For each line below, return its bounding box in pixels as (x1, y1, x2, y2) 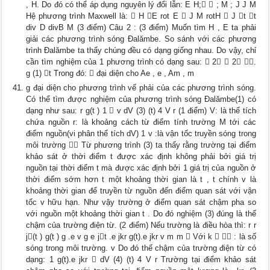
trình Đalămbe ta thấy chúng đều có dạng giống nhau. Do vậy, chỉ (26, 46, 256, 55)
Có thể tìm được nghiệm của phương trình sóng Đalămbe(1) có (26, 95, 256, 104)
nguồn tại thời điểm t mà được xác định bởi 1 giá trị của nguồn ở (26, 163, 256, 172)
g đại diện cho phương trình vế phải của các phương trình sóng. (26, 83, 256, 92)
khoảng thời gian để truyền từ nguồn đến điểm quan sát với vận (26, 186, 256, 195)
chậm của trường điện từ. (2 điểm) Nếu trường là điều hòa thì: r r (26, 221, 256, 230)
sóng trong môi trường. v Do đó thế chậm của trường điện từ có (26, 243, 256, 253)
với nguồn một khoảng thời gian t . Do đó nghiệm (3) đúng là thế (26, 209, 256, 218)
